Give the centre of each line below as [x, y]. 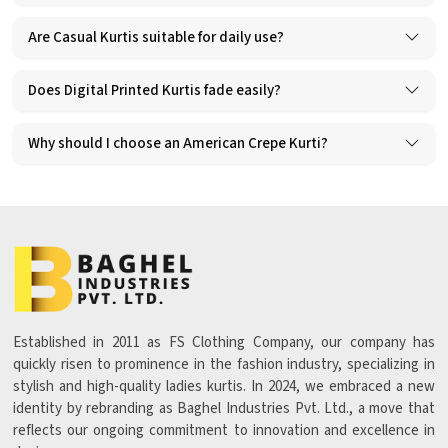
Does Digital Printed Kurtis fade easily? [154, 90]
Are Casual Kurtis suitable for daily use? [156, 37]
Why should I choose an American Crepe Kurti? [178, 143]
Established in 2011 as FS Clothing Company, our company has [224, 343]
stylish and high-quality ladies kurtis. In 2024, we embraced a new [224, 387]
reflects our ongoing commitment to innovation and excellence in [224, 431]
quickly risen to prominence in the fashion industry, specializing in [224, 365]
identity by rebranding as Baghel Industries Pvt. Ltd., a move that [224, 409]
